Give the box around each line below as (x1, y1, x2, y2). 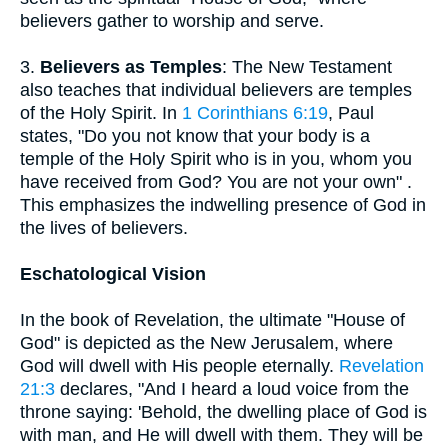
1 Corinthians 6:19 (182, 103, 328, 123)
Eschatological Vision (20, 264, 206, 284)
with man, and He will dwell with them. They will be (20, 425, 423, 445)
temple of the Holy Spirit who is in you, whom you (20, 149, 412, 169)
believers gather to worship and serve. (20, 11, 324, 31)
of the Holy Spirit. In (20, 103, 182, 123)
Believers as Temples (40, 57, 222, 77)
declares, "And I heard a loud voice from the (55, 379, 409, 399)
